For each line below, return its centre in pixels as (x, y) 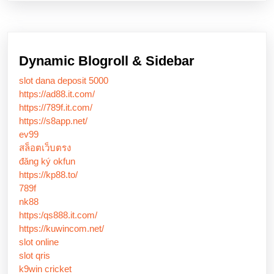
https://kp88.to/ (48, 174)
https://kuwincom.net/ (61, 228)
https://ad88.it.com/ (57, 94)
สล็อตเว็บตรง (45, 147)
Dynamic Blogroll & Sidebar (107, 61)
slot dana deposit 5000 (64, 80)
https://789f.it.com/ (56, 107)
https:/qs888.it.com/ (58, 215)
